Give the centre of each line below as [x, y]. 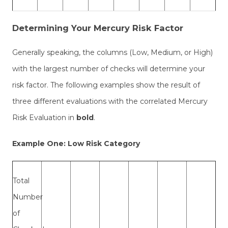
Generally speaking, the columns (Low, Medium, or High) [112, 53]
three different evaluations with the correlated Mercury [110, 102]
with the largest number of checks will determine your [109, 69]
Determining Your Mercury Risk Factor [98, 28]
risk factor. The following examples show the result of [106, 85]
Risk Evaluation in [44, 118]
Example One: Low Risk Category [76, 143]
